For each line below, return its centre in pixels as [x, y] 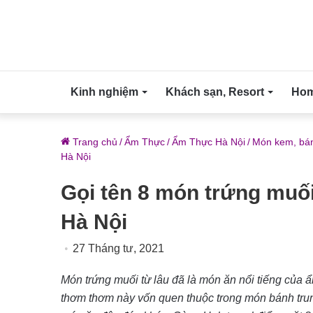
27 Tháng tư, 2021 [118, 248]
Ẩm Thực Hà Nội [209, 142]
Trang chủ [94, 142]
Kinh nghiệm [104, 92]
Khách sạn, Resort [215, 92]
